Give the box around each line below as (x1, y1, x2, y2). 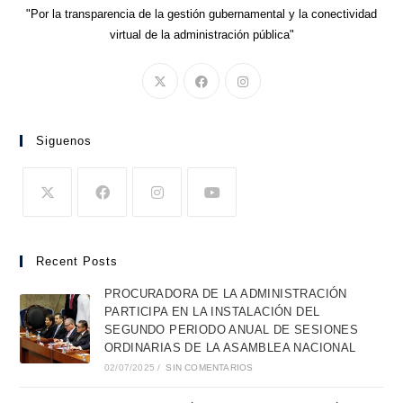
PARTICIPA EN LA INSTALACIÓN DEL (103, 304, 320, 318)
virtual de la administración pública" (109, 27, 294, 41)
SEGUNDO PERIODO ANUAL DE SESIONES (103, 322, 359, 336)
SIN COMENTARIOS (166, 362, 254, 372)
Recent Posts (36, 254, 119, 268)
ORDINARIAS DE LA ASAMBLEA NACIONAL (103, 340, 356, 354)
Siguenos (36, 133, 93, 148)
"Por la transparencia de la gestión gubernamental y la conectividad (26, 6, 377, 21)
